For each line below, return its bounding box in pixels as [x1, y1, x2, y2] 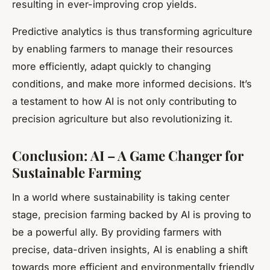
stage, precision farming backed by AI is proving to [12, 208, 251, 221]
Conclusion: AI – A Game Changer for [12, 146, 243, 165]
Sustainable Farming [12, 163, 141, 181]
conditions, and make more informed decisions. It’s [12, 77, 252, 90]
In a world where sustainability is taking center [12, 190, 230, 203]
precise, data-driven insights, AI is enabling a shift [12, 243, 248, 256]
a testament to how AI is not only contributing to [12, 95, 237, 107]
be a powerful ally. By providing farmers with [12, 225, 222, 238]
